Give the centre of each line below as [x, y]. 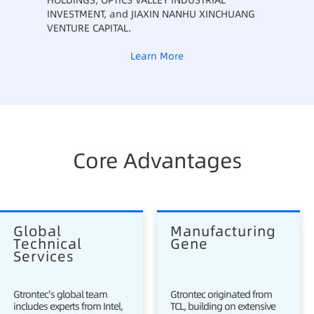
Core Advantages [157, 161]
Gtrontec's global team [60, 295]
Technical [50, 244]
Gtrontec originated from [221, 295]
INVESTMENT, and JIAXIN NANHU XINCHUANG [151, 14]
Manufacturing [225, 232]
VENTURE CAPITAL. [89, 28]
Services [44, 257]
